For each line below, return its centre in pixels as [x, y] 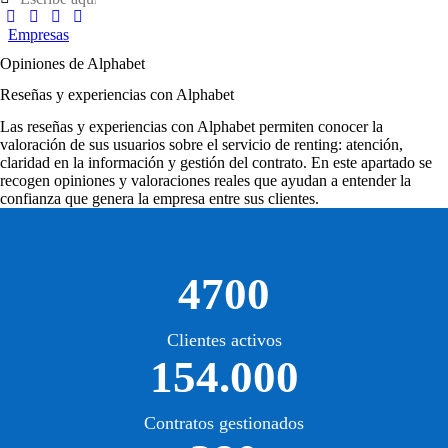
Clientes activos [224, 339]
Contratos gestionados [224, 422]
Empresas [38, 35]
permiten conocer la [319, 126]
